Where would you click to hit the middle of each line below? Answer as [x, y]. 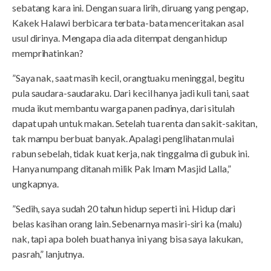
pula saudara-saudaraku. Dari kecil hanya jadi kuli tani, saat [131, 93]
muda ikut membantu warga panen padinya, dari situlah [123, 108]
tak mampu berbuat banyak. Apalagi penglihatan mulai [123, 138]
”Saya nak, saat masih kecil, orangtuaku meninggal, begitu [129, 77]
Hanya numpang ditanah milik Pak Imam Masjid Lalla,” [122, 168]
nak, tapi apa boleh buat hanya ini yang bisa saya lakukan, [128, 238]
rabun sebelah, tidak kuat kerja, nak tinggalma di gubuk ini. [131, 153]
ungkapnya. [36, 183]
